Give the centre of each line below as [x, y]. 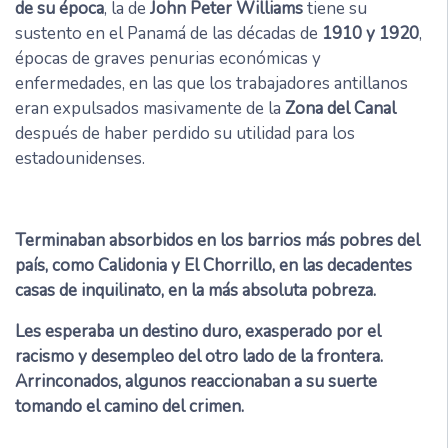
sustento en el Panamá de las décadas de [166, 34]
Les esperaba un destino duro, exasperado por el [198, 332]
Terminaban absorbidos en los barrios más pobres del [217, 241]
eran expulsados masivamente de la [150, 109]
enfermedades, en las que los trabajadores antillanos [211, 84]
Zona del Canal [340, 109]
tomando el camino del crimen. [129, 407]
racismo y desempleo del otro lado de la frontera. [199, 357]
